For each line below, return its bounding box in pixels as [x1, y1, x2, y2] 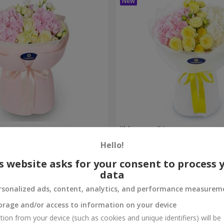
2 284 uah [120, 147, 152, 157]
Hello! [100, 139, 124, 150]
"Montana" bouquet [120, 123, 194, 135]
